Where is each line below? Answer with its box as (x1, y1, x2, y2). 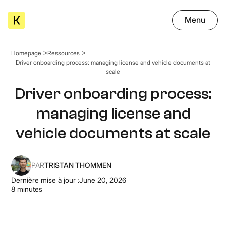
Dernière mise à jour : (11, 176, 80, 184)
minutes (15, 185, 43, 193)
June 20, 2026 (79, 176, 127, 184)
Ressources (47, 49, 80, 57)
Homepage (11, 49, 42, 57)
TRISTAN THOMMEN (44, 161, 112, 169)
